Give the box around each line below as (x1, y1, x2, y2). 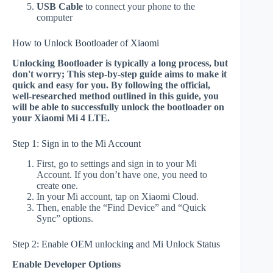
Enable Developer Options (12, 258, 121, 269)
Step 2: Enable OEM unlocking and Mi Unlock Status (12, 238, 220, 249)
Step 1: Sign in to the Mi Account (12, 138, 141, 149)
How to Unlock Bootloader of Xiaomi (12, 38, 159, 49)
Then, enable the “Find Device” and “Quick (37, 202, 206, 213)
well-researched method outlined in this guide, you (12, 90, 219, 101)
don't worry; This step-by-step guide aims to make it (12, 68, 227, 79)
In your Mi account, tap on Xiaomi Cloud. (37, 191, 199, 202)
